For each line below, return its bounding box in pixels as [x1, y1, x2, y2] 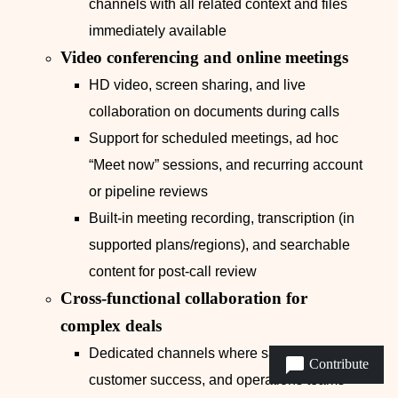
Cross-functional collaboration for [60, 289, 307, 308]
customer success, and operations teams [89, 372, 345, 388]
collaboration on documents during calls [89, 104, 339, 120]
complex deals [60, 316, 162, 336]
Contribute [306, 355, 369, 371]
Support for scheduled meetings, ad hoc [89, 131, 338, 147]
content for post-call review [89, 264, 257, 280]
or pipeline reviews [89, 184, 208, 200]
